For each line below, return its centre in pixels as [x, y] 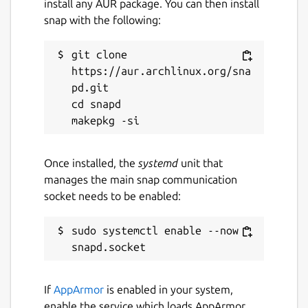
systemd [158, 163]
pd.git [90, 88]
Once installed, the [91, 163]
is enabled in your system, [168, 290]
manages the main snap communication [141, 180]
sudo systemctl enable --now [155, 231]
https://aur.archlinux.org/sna [161, 71]
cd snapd [96, 104]
